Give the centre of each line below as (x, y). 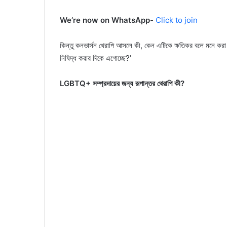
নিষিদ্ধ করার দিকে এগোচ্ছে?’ (96, 58)
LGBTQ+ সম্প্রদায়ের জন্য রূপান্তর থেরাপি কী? (122, 84)
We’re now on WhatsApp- (108, 20)
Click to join (177, 20)
